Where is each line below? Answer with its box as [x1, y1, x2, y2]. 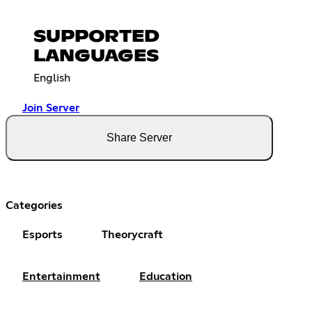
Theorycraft [102, 229, 163, 241]
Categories [6, 200, 63, 212]
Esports [22, 229, 63, 241]
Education [139, 271, 192, 283]
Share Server [107, 132, 172, 144]
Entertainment [22, 271, 100, 283]
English [33, 72, 70, 84]
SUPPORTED [33, 29, 159, 46]
